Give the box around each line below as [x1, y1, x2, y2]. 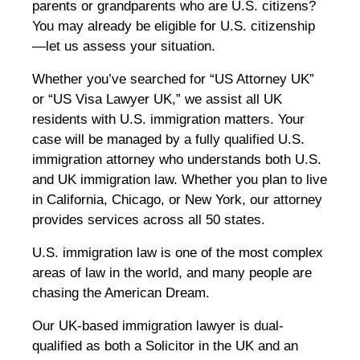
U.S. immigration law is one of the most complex [32, 245, 323, 261]
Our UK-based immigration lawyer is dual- [32, 318, 284, 334]
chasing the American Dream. [32, 285, 210, 301]
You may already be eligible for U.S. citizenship [32, 18, 315, 35]
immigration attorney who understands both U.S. [32, 152, 321, 168]
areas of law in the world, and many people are [32, 265, 312, 281]
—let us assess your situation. [32, 39, 215, 55]
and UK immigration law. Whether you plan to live [32, 172, 327, 188]
